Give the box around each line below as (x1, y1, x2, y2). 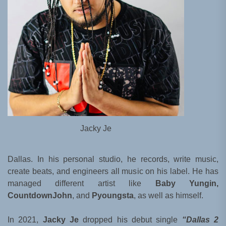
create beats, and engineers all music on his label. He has (8, 166, 218, 176)
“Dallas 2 (182, 215, 219, 224)
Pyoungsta (92, 191, 134, 200)
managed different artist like (8, 179, 155, 188)
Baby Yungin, (155, 179, 219, 188)
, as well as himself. (134, 191, 203, 200)
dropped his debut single (79, 215, 182, 224)
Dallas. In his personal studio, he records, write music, (8, 154, 218, 163)
